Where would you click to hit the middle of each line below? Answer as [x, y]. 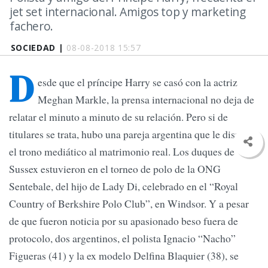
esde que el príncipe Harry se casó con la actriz [138, 82]
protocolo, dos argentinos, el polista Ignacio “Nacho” [122, 238]
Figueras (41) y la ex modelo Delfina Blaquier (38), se [124, 256]
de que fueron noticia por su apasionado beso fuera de [124, 221]
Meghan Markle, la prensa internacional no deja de [146, 100]
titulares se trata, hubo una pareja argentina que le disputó [132, 134]
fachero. [31, 26]
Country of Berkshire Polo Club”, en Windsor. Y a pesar [129, 204]
